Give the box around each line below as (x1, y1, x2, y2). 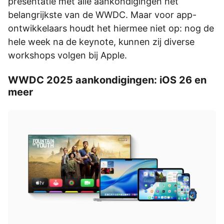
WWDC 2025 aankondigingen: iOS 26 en (8, 73, 206, 86)
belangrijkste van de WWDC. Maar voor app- (8, 9, 196, 20)
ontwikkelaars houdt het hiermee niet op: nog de (8, 22, 214, 33)
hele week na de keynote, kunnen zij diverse (8, 36, 194, 47)
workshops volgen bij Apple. (8, 49, 127, 60)
